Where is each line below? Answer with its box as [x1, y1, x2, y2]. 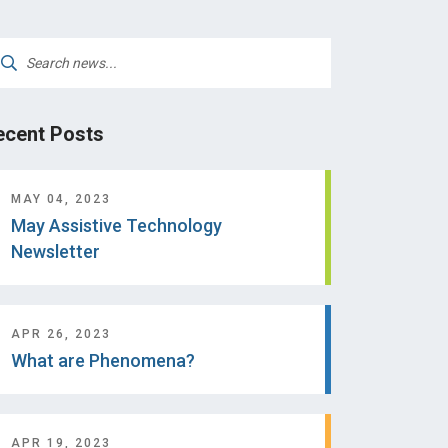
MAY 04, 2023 [11, 192, 111, 206]
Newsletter [11, 241, 100, 262]
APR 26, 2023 [11, 327, 111, 341]
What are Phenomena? [11, 350, 195, 371]
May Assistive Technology [11, 215, 222, 236]
